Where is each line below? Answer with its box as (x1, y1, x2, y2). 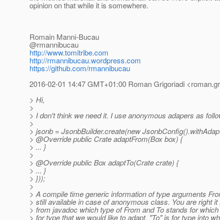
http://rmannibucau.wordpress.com (29, 55, 141, 66)
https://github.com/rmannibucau (29, 63, 130, 74)
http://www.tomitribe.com (29, 47, 109, 58)
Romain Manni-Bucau (29, 31, 99, 42)
